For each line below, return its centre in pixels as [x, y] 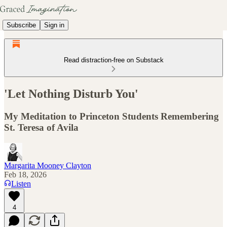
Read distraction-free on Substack [113, 60]
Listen [21, 183]
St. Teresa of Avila [41, 127]
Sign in [54, 25]
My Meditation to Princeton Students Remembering [111, 116]
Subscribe [21, 25]
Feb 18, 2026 [25, 174]
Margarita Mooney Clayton [48, 165]
